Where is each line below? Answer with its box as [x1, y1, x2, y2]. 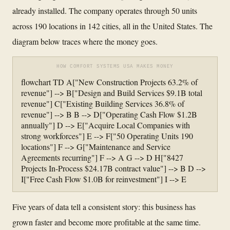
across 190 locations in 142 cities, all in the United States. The [12, 20, 213, 31]
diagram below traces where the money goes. [12, 35, 158, 47]
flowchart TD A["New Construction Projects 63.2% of [21, 76, 198, 87]
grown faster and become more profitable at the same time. [12, 216, 201, 227]
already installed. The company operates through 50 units [12, 5, 197, 16]
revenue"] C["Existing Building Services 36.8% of [21, 98, 184, 109]
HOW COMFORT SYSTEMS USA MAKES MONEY [56, 64, 174, 69]
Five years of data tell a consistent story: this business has [12, 201, 196, 212]
